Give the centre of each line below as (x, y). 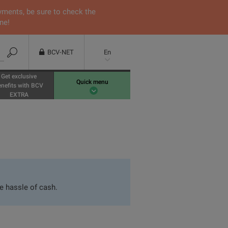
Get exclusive (19, 76)
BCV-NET (61, 52)
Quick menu (92, 82)
